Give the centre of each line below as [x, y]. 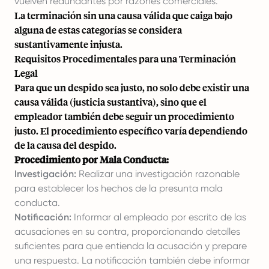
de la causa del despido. [65, 145]
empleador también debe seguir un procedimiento [124, 116]
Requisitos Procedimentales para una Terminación [125, 59]
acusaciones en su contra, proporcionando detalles [127, 231]
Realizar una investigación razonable [158, 174]
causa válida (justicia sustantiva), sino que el [110, 102]
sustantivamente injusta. [68, 44]
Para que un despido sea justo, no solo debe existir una [132, 87]
